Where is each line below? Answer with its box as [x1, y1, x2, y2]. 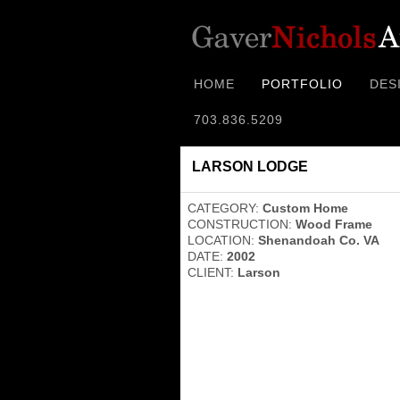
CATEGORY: [187, 201, 262, 215]
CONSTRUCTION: [187, 217, 296, 231]
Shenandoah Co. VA [258, 233, 379, 247]
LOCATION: [187, 233, 258, 247]
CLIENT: [187, 265, 237, 279]
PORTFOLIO [262, 77, 343, 91]
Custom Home [262, 201, 348, 215]
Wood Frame [296, 217, 372, 231]
